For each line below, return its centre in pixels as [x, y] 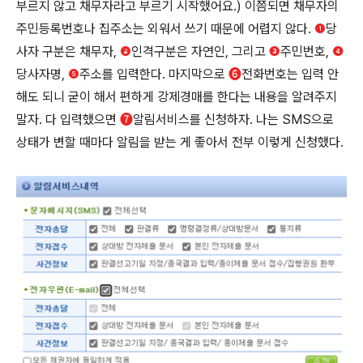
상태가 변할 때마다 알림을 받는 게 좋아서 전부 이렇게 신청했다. [180, 142]
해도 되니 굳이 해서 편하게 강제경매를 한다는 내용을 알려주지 [177, 97]
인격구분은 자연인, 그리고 [200, 51]
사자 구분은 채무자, [68, 51]
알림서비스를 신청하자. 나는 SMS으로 [233, 120]
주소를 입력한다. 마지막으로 [154, 74]
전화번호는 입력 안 [290, 74]
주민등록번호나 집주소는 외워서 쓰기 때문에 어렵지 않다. [165, 29]
